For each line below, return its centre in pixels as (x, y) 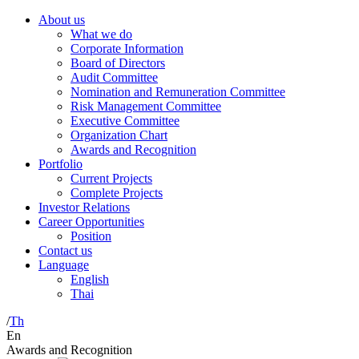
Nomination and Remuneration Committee (178, 92)
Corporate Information (127, 48)
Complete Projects (117, 193)
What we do (101, 34)
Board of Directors (118, 63)
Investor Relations (84, 207)
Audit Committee (114, 77)
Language (64, 265)
